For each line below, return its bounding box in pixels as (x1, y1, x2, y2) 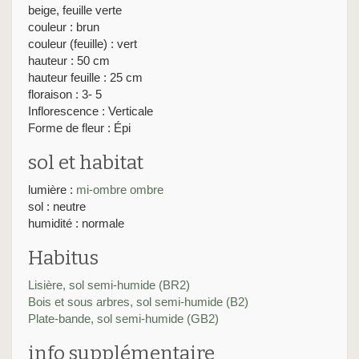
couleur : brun (28, 20, 99, 34)
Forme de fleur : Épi (28, 121, 131, 135)
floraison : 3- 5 (28, 87, 102, 102)
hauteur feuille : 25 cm (28, 71, 143, 85)
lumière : (28, 183, 76, 197)
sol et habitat (28, 151, 143, 175)
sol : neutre (28, 200, 86, 214)
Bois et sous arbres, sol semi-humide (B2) (28, 295, 248, 309)
